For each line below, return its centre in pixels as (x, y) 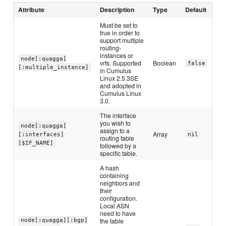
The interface (118, 115)
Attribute (32, 9)
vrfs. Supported (121, 63)
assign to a (115, 130)
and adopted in (121, 85)
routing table (117, 138)
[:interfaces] (41, 134)
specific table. (119, 153)
